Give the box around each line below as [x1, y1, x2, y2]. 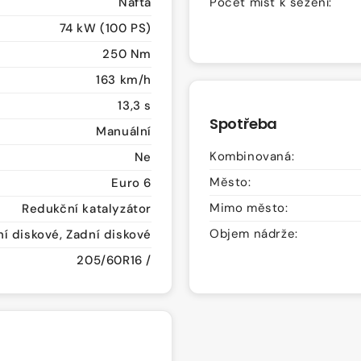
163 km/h [96, 72, 151, 89]
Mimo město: [210, 199, 288, 216]
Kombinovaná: [210, 147, 295, 164]
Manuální [96, 123, 151, 140]
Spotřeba [210, 113, 278, 134]
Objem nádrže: [210, 225, 298, 242]
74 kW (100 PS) [59, 20, 151, 37]
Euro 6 [111, 175, 151, 192]
